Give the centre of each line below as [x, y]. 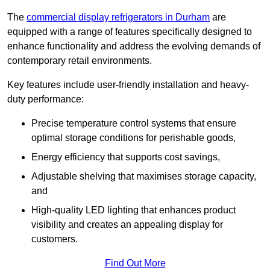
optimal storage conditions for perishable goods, [133, 138]
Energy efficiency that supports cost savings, [126, 157]
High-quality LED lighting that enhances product [133, 210]
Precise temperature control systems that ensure [134, 124]
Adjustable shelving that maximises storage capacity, [144, 177]
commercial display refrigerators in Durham [118, 17]
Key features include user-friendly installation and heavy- [128, 85]
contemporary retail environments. [80, 61]
